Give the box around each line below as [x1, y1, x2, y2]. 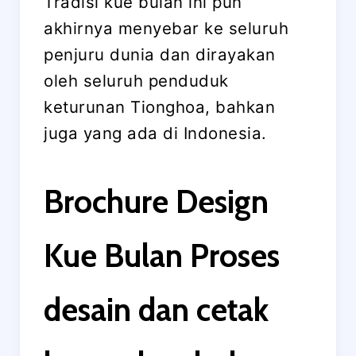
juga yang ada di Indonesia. [44, 123, 267, 143]
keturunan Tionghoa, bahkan [44, 97, 275, 117]
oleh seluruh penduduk [44, 71, 229, 91]
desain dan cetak [44, 289, 269, 329]
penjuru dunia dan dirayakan [44, 44, 276, 64]
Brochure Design [44, 181, 269, 221]
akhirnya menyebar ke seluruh [44, 18, 288, 38]
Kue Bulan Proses [44, 235, 280, 275]
